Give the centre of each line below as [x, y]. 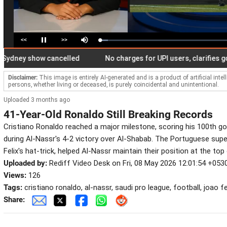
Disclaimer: [23, 78]
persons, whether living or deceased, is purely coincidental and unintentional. [113, 85]
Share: [16, 200]
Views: [15, 175]
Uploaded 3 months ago [37, 100]
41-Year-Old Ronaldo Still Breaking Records [108, 115]
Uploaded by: [25, 163]
